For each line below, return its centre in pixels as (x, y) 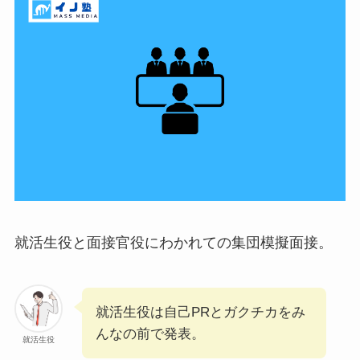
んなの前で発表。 (150, 334)
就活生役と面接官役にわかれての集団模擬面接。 (173, 243)
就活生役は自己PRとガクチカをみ (200, 313)
